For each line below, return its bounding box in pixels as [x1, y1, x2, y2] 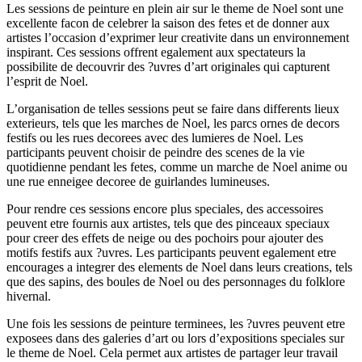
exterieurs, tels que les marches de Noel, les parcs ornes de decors [6, 116, 339, 131]
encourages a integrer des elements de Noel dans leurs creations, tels [6, 260, 352, 275]
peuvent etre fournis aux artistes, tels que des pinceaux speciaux [6, 217, 330, 231]
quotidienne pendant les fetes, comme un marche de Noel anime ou [6, 160, 347, 175]
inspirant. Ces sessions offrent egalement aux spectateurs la [6, 45, 305, 60]
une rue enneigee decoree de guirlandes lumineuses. [6, 175, 270, 189]
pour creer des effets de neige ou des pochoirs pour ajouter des [6, 231, 323, 246]
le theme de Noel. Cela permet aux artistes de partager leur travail [6, 346, 338, 360]
